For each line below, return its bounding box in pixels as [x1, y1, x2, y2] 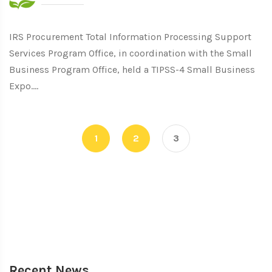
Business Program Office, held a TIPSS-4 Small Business [9, 64, 255, 75]
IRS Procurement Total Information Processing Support [9, 31, 251, 42]
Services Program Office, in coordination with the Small [9, 47, 252, 59]
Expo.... [9, 80, 38, 92]
